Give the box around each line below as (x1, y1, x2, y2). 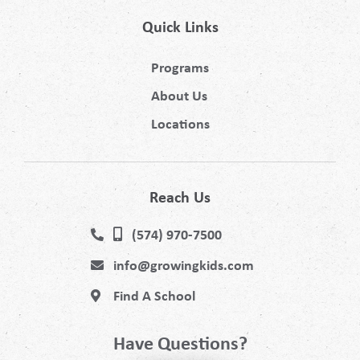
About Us (150, 85, 207, 106)
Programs (150, 57, 209, 78)
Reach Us (149, 186, 211, 208)
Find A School (112, 285, 195, 306)
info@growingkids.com (112, 255, 254, 276)
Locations (150, 113, 210, 134)
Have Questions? (112, 329, 247, 356)
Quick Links (141, 15, 219, 38)
